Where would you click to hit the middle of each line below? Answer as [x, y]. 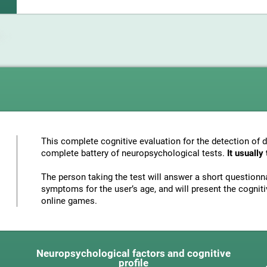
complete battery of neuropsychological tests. [134, 153]
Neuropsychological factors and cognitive [133, 253]
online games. [69, 201]
